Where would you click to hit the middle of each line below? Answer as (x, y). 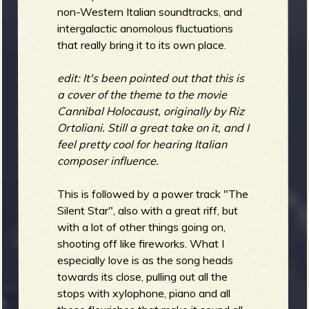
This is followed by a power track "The (153, 193)
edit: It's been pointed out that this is (151, 78)
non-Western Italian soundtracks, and (150, 11)
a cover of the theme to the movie (142, 94)
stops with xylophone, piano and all (144, 293)
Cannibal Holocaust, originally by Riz (151, 111)
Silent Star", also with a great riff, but (148, 210)
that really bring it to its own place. (142, 44)
